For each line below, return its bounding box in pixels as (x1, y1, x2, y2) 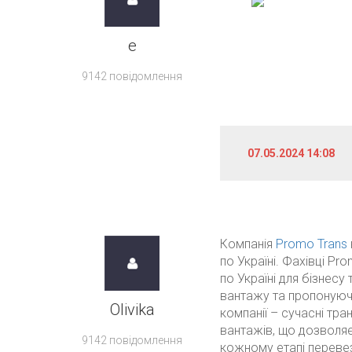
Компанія (219, 236, 276, 251)
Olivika (109, 300, 155, 319)
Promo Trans (275, 236, 347, 251)
